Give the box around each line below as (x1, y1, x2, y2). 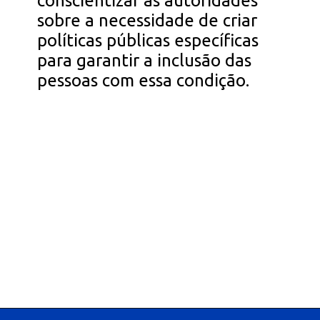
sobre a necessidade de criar (37, 10, 258, 30)
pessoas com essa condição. (37, 70, 250, 90)
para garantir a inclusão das (37, 50, 252, 70)
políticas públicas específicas (37, 30, 259, 50)
